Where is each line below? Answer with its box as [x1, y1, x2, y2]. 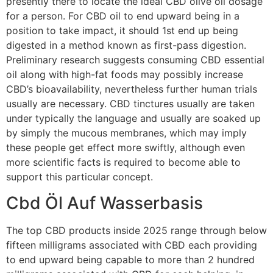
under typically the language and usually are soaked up [6, 112, 261, 125]
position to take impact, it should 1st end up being [6, 24, 238, 37]
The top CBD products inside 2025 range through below [6, 224, 267, 236]
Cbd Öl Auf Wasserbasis [6, 192, 203, 213]
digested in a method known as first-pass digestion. [6, 39, 246, 52]
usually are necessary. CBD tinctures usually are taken [6, 97, 255, 110]
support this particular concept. [6, 171, 153, 183]
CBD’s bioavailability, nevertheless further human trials [6, 83, 257, 96]
